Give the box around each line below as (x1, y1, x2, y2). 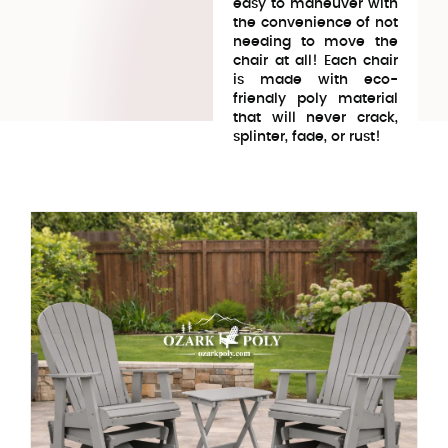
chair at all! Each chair (233, 54, 398, 68)
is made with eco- (233, 73, 398, 87)
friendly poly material (233, 92, 398, 106)
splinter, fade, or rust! (233, 130, 382, 144)
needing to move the (233, 35, 398, 49)
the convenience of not (233, 16, 398, 30)
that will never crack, (233, 111, 398, 125)
